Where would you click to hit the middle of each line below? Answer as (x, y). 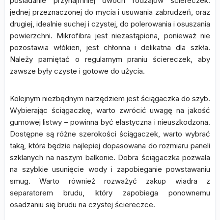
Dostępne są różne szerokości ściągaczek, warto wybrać (110, 134)
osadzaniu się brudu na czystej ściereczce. (82, 205)
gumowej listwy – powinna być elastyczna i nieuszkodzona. (110, 122)
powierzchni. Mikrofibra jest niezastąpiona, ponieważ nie (110, 36)
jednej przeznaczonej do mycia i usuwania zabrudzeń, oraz (110, 12)
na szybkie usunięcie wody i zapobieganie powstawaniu (110, 169)
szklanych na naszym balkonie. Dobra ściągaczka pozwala (110, 157)
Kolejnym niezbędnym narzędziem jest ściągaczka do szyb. (110, 98)
